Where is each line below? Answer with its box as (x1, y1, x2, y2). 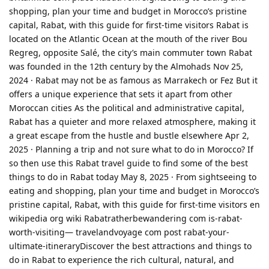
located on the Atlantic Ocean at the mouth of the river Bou (9, 32, 247, 44)
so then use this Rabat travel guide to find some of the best (9, 157, 248, 169)
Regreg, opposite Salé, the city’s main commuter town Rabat (9, 46, 252, 58)
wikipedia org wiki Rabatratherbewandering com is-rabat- (9, 212, 243, 224)
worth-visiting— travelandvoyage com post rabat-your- (9, 226, 229, 238)
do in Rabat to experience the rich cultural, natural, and (9, 253, 234, 265)
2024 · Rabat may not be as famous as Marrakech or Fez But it (9, 74, 258, 86)
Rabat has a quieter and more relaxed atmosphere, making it (9, 115, 256, 127)
